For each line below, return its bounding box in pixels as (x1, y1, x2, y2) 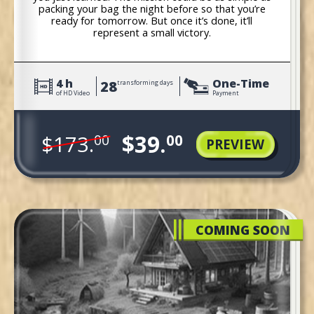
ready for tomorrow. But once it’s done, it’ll (51, 13, 253, 27)
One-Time (212, 76, 269, 92)
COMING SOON (195, 221, 290, 239)
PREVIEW (206, 135, 265, 153)
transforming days (116, 78, 173, 87)
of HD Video (55, 89, 90, 98)
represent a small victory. (93, 25, 211, 39)
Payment (212, 89, 239, 98)
